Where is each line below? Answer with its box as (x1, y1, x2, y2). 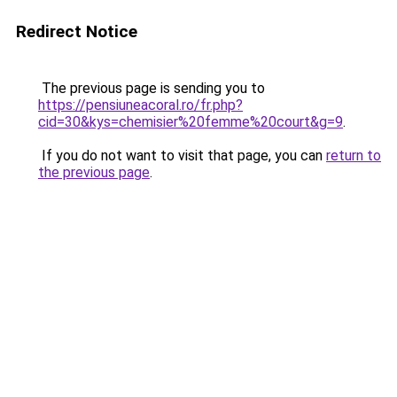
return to (326, 147, 381, 164)
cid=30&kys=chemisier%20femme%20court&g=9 (38, 113, 343, 130)
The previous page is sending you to (38, 80, 265, 97)
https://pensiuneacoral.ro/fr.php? (38, 97, 243, 113)
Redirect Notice (16, 21, 137, 42)
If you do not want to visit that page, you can (38, 147, 326, 164)
